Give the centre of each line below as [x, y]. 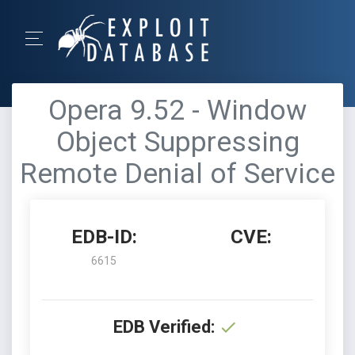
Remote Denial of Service [177, 174]
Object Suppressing [177, 142]
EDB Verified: [164, 327]
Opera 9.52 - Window [177, 111]
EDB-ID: [104, 237]
